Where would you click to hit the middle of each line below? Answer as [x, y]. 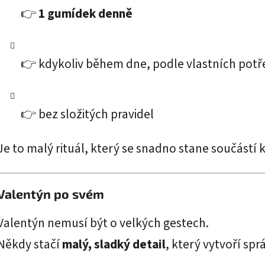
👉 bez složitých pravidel [87, 115]
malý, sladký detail [114, 244]
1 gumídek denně [85, 14]
